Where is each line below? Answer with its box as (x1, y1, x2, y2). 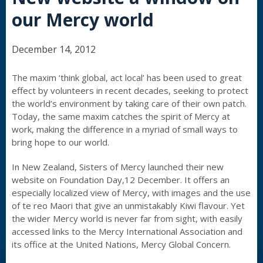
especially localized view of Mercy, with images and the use (12, 187, 251, 198)
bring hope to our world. (12, 136, 109, 148)
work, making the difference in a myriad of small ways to (12, 123, 238, 135)
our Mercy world (12, 8, 154, 32)
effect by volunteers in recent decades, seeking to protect (12, 85, 248, 96)
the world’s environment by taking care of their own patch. (12, 97, 247, 109)
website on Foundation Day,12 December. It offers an (12, 174, 230, 186)
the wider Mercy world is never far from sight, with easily (12, 213, 242, 224)
